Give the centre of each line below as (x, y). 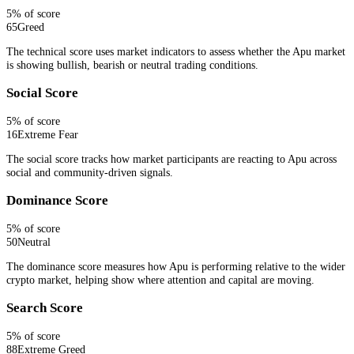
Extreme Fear (48, 134)
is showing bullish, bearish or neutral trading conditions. (132, 65)
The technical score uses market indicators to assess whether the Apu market (176, 52)
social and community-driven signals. (90, 173)
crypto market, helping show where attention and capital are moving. (160, 280)
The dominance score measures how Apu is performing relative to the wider (176, 267)
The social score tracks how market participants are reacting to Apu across (171, 159)
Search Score (45, 308)
